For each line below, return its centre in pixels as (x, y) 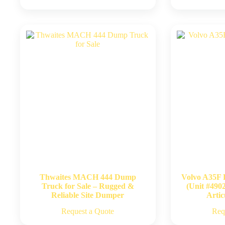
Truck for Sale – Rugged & (88, 186)
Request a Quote (88, 211)
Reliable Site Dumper (88, 195)
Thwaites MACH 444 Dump (88, 177)
